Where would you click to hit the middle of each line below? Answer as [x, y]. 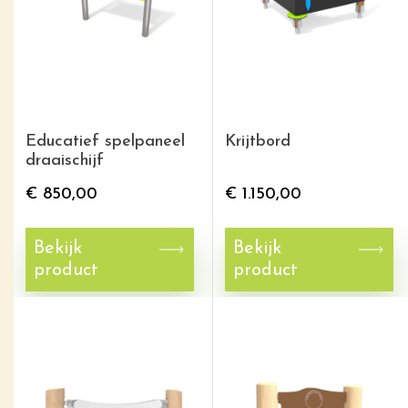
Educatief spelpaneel [105, 142]
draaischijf [65, 161]
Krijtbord [258, 142]
